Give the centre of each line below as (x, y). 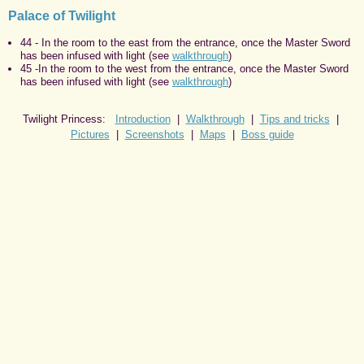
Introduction (143, 119)
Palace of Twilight (62, 15)
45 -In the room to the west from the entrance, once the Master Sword (184, 68)
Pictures (90, 134)
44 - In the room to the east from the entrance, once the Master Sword (185, 42)
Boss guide (267, 134)
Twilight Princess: (69, 119)
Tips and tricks (295, 119)
